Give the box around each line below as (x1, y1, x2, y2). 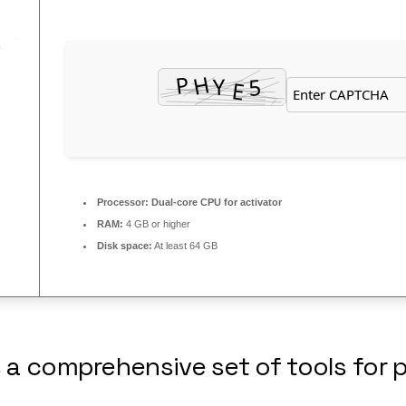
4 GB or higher (123, 218, 190, 230)
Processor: (97, 197, 149, 208)
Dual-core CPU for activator (149, 197, 282, 208)
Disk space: (97, 240, 152, 252)
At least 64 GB (152, 240, 217, 252)
